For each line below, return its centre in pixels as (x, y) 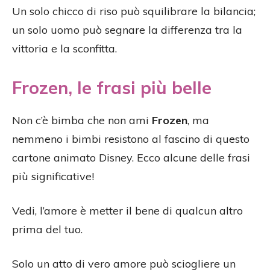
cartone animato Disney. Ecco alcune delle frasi (131, 158)
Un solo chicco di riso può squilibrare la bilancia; (134, 11)
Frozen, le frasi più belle (112, 88)
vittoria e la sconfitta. (64, 49)
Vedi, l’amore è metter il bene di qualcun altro (127, 211)
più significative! (53, 177)
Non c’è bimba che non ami (82, 121)
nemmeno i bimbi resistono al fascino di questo (131, 139)
